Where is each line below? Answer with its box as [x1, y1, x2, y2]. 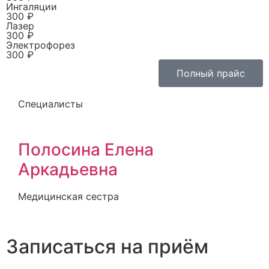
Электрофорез [6, 39, 75, 52]
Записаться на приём [6, 234, 208, 258]
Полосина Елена [18, 139, 154, 160]
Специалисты [18, 98, 83, 110]
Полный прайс [177, 67, 245, 80]
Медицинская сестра [18, 190, 119, 203]
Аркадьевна [18, 159, 118, 180]
